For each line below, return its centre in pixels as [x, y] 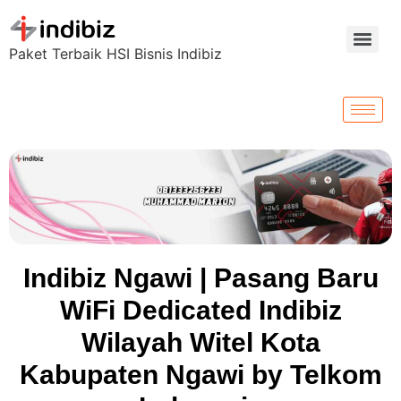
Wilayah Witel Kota [200, 342]
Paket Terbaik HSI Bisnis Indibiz [115, 54]
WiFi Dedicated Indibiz [200, 310]
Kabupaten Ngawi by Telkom [200, 374]
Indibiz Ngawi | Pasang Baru [200, 277]
